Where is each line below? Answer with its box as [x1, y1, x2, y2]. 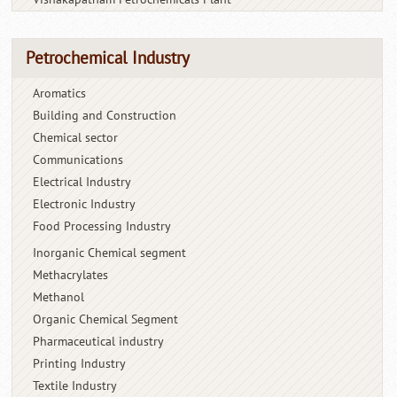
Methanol [33, 289, 85, 305]
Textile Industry [33, 378, 118, 393]
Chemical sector [33, 129, 119, 145]
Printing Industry [33, 355, 127, 371]
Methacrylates [33, 267, 109, 283]
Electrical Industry [33, 174, 132, 190]
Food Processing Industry [33, 218, 172, 234]
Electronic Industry [33, 196, 136, 212]
